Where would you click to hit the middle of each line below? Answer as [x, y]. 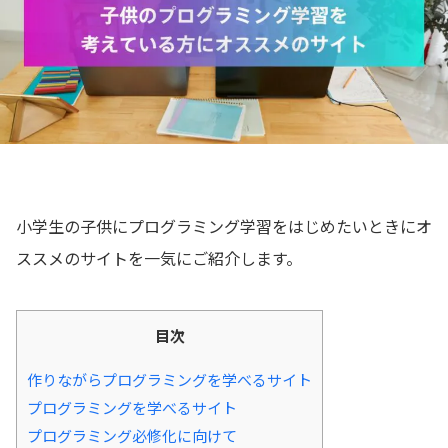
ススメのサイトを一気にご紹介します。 [159, 257]
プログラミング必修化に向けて [132, 435]
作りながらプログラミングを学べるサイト [169, 379]
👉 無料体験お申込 [130, 76]
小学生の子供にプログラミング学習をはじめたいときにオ [224, 225]
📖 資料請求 [104, 24]
